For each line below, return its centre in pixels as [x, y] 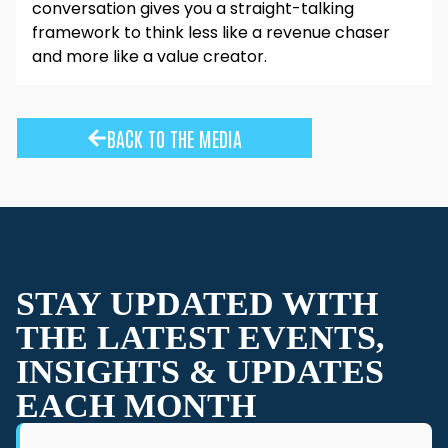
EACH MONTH [136, 405]
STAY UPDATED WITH [197, 303]
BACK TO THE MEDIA [174, 137]
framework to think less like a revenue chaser [211, 32]
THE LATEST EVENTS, [200, 337]
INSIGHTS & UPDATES [200, 371]
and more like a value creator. [149, 56]
